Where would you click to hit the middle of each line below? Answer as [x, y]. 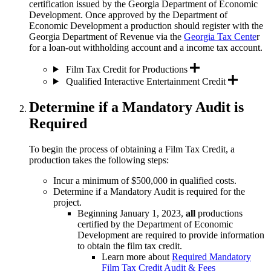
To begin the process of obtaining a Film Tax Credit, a [132, 149]
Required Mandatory [211, 256]
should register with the [219, 25]
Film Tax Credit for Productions [126, 69]
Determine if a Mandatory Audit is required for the [149, 191]
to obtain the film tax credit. [130, 246]
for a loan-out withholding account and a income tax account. [146, 47]
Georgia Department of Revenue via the [106, 36]
